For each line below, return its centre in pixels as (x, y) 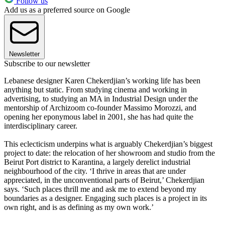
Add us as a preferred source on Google (67, 10)
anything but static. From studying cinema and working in (95, 90)
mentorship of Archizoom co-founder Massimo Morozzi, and (100, 108)
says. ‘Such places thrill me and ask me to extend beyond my (100, 189)
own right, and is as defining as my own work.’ (79, 207)
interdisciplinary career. (41, 126)
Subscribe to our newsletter (47, 64)
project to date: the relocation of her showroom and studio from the (109, 153)
